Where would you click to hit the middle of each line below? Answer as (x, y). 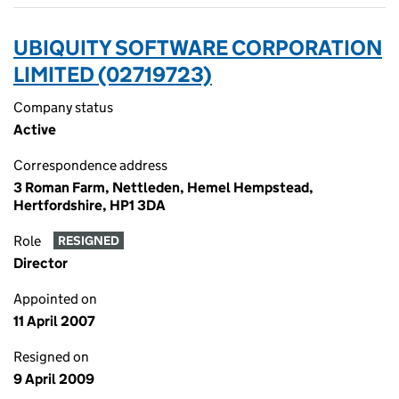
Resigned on (51, 357)
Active (35, 130)
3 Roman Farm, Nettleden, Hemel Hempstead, (163, 187)
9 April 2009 (54, 379)
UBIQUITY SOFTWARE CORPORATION (198, 48)
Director (41, 263)
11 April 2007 (54, 321)
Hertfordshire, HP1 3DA (90, 205)
